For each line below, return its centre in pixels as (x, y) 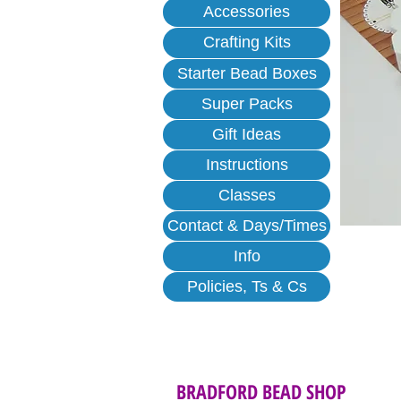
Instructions (247, 164)
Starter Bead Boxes (247, 73)
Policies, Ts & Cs (247, 286)
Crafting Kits (247, 43)
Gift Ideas (247, 134)
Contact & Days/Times (247, 225)
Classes (247, 195)
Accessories (247, 12)
